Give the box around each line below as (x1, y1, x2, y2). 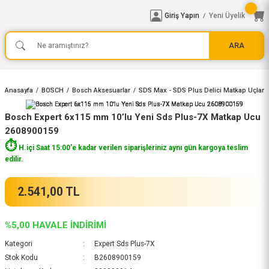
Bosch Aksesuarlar (72, 86, 130, 94)
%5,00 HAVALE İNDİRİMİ (5, 220, 106, 231)
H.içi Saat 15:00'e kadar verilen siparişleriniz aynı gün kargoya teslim (17, 144, 248, 152)
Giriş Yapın (165, 11, 199, 20)
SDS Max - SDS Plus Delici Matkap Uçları (139, 86, 266, 94)
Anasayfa (5, 86, 33, 94)
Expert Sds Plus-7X (94, 240, 154, 248)
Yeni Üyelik (209, 11, 245, 20)
